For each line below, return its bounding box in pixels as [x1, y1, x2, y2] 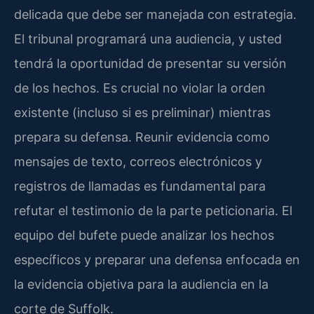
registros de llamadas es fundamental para [14, 178, 266, 193]
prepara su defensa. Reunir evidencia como [14, 129, 270, 144]
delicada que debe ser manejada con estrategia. [14, 6, 296, 22]
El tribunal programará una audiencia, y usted [14, 31, 282, 46]
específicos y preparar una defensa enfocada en [14, 252, 300, 267]
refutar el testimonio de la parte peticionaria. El [14, 203, 292, 218]
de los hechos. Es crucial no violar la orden [14, 80, 266, 95]
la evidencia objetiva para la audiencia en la [14, 276, 268, 292]
